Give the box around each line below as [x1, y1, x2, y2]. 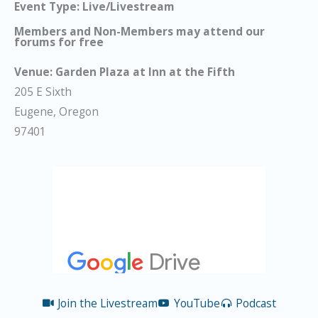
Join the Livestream [57, 295, 158, 311]
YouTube [173, 295, 220, 311]
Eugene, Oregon [14, 104, 99, 120]
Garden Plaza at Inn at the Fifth [55, 64, 235, 80]
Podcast [236, 295, 277, 311]
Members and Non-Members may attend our [14, 23, 265, 40]
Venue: [14, 64, 55, 80]
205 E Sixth [14, 84, 72, 100]
